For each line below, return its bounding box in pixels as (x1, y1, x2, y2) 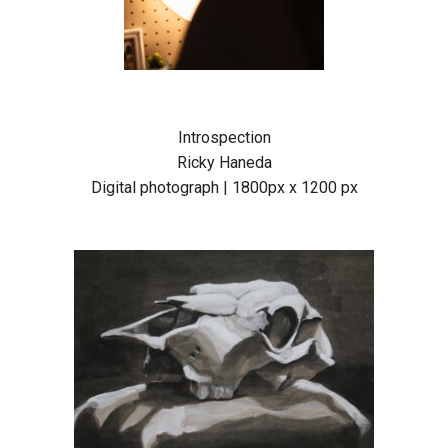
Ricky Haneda (176, 153, 272, 173)
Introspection (177, 128, 271, 148)
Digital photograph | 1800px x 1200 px (90, 178, 358, 198)
